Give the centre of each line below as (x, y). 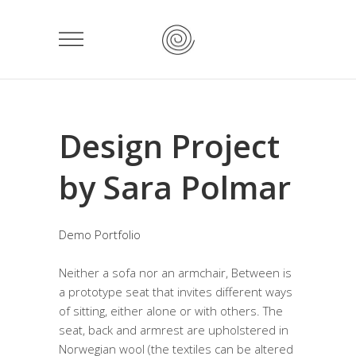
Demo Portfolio (100, 235)
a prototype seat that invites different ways (176, 292)
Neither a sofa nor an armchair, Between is (175, 273)
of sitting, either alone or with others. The (171, 311)
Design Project (169, 146)
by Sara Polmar (175, 187)
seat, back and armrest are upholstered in (174, 330)
